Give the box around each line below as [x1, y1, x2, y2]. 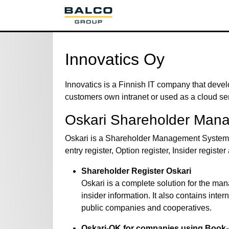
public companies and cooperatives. [81, 203, 212, 213]
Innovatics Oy [65, 50, 165, 68]
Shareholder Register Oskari [81, 167, 191, 176]
